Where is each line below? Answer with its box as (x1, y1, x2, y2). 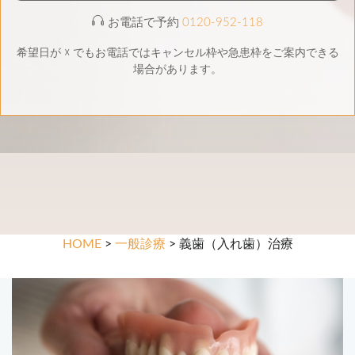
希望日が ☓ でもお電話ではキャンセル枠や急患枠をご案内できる (16, 47, 339, 59)
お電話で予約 (108, 16, 182, 29)
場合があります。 (133, 63, 222, 75)
